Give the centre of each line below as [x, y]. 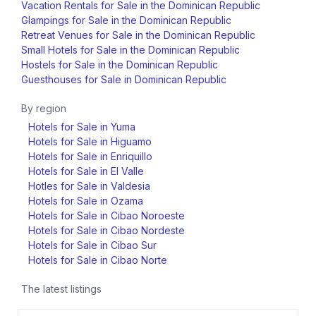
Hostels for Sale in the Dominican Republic [120, 65]
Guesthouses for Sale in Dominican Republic [124, 80]
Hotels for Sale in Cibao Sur [92, 245]
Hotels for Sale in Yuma [82, 127]
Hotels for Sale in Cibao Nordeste [107, 231]
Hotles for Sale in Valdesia [89, 186]
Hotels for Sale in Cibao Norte [98, 260]
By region [44, 109]
